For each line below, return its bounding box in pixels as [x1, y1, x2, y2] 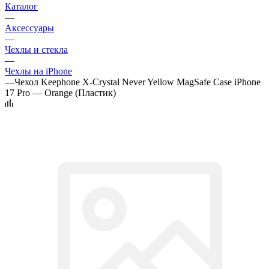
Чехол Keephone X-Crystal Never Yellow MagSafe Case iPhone [14, 76, 261, 87]
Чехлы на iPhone [5, 65, 72, 76]
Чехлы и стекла [5, 44, 68, 55]
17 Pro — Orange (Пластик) [5, 87, 116, 98]
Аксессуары [5, 22, 54, 33]
